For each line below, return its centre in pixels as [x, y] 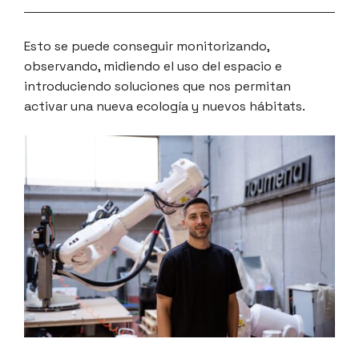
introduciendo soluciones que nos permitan [157, 87]
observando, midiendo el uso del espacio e [153, 67]
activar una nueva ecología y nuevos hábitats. [165, 107]
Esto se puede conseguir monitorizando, [147, 46]
